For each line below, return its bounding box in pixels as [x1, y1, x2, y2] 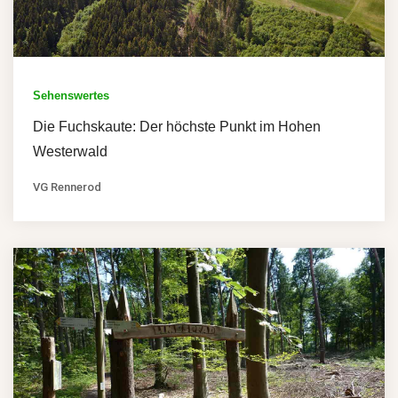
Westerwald [33, 143, 107, 159]
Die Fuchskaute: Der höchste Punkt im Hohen [33, 118, 321, 134]
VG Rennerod [33, 179, 101, 194]
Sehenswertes [33, 88, 109, 102]
